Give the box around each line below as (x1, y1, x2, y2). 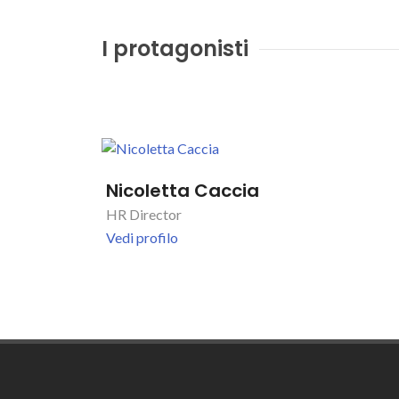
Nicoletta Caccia (106, 178, 259, 203)
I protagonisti (102, 34, 248, 63)
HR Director (106, 206, 182, 223)
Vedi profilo (106, 229, 178, 246)
